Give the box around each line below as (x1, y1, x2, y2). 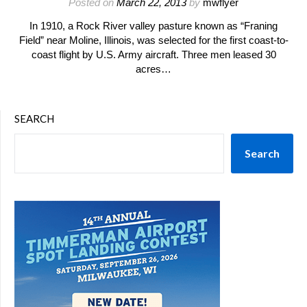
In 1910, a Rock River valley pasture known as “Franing (29, 20, 278, 32)
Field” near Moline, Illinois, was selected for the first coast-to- (19, 34, 288, 46)
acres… (136, 63, 171, 75)
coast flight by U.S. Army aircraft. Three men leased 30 (31, 49, 276, 60)
